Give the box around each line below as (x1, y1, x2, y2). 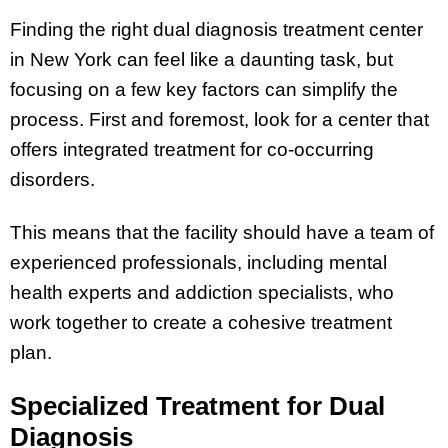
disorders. (10, 169, 100, 191)
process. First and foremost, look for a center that (10, 109, 429, 131)
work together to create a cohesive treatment (10, 312, 392, 334)
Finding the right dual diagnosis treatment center (10, 19, 423, 41)
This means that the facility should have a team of (10, 222, 434, 244)
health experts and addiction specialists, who (10, 282, 394, 304)
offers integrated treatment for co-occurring (10, 139, 374, 161)
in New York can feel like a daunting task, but (10, 49, 393, 71)
